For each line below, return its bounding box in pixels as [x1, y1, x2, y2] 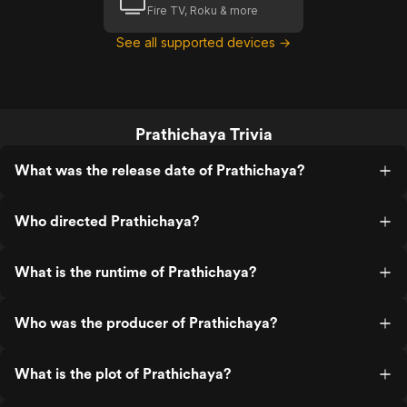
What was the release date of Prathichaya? [15, 162, 304, 179]
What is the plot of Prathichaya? [15, 365, 231, 382]
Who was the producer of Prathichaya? [15, 314, 277, 332]
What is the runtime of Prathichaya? [15, 263, 256, 281]
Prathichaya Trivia [134, 124, 273, 144]
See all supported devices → [116, 35, 291, 50]
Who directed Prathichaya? [15, 213, 199, 230]
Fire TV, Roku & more [147, 4, 258, 17]
